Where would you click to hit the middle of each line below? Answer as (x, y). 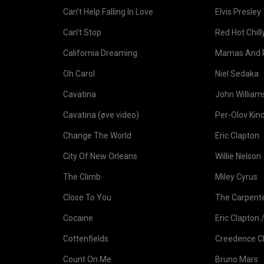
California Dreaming (100, 53)
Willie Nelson (238, 156)
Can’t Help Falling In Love (108, 12)
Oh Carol (79, 74)
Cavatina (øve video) (101, 115)
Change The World (97, 136)
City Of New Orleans (100, 156)
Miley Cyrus (236, 177)
